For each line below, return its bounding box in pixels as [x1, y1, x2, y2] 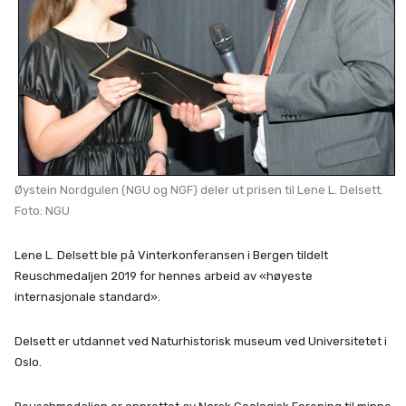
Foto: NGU [14, 204, 70, 218]
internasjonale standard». [14, 290, 160, 304]
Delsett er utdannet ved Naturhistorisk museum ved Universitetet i [14, 334, 387, 349]
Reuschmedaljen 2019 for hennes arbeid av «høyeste [14, 269, 313, 284]
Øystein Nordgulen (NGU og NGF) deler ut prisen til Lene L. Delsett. [14, 183, 383, 198]
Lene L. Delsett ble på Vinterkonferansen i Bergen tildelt [14, 248, 328, 263]
